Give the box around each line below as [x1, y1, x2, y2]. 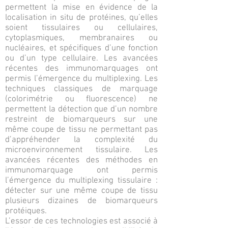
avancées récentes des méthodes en [5, 155, 158, 165]
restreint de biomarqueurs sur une [5, 115, 158, 125]
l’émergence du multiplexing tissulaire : [5, 176, 158, 186]
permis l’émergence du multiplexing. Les [5, 74, 158, 84]
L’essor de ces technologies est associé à [5, 216, 158, 226]
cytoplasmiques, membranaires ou [5, 33, 158, 43]
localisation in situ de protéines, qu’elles [5, 13, 158, 23]
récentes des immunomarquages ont [5, 64, 158, 74]
